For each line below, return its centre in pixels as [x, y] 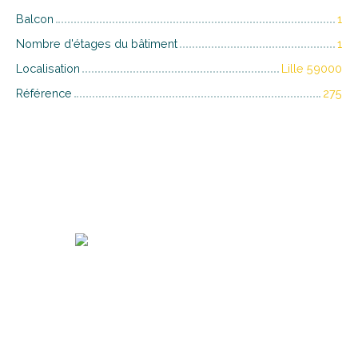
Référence [44, 93]
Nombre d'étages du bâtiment [97, 43]
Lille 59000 [312, 68]
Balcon [35, 18]
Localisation [48, 68]
